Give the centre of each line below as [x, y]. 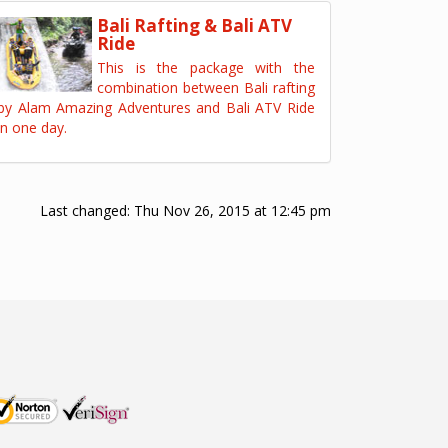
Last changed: [87, 210]
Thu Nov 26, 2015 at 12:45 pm [232, 210]
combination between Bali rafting [206, 87]
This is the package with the [206, 67]
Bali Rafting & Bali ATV [194, 25]
